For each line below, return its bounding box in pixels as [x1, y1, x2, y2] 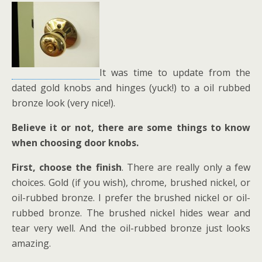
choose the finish [39, 161, 122, 174]
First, [12, 161, 36, 174]
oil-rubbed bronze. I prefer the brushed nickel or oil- [12, 191, 250, 204]
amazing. [12, 237, 51, 250]
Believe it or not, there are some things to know [12, 121, 250, 134]
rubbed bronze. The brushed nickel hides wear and [12, 206, 250, 219]
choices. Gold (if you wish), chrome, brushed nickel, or [12, 176, 250, 189]
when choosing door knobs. [12, 136, 139, 149]
